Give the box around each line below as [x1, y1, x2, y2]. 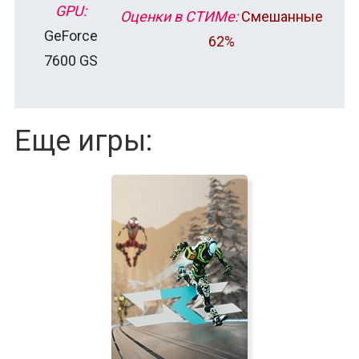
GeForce [44, 26, 98, 44]
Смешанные [241, 7, 323, 25]
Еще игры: [14, 123, 152, 158]
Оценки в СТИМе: [120, 7, 238, 25]
